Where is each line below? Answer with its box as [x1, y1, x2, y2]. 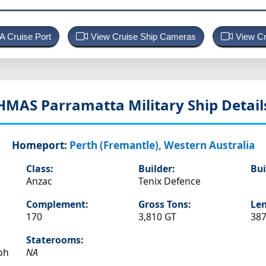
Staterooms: [26, 233, 83, 247]
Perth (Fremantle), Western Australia [69, 138, 255, 153]
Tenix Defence [138, 175, 201, 188]
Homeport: [11, 138, 67, 153]
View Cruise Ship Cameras [90, 31, 196, 42]
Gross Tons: [138, 198, 191, 211]
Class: [26, 162, 53, 176]
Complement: [26, 198, 88, 211]
